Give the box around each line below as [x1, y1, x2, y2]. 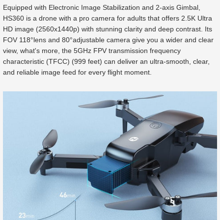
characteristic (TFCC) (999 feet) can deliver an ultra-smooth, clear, [3, 57, 210, 66]
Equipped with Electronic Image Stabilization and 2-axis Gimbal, [3, 3, 200, 12]
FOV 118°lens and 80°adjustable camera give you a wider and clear [3, 36, 214, 44]
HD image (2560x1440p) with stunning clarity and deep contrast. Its [3, 25, 212, 33]
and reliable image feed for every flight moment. [3, 68, 152, 77]
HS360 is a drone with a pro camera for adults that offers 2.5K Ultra [3, 14, 212, 23]
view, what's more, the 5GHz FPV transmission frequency [3, 47, 181, 55]
